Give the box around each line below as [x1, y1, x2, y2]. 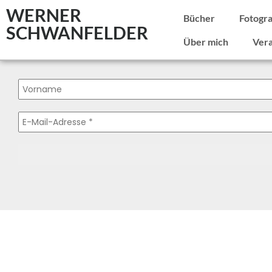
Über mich [183, 36, 228, 47]
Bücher [183, 12, 215, 24]
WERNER [6, 4, 81, 25]
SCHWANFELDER [6, 22, 148, 43]
